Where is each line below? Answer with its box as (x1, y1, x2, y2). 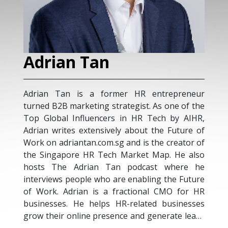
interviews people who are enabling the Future (23, 174, 205, 185)
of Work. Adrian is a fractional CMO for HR (23, 186, 205, 197)
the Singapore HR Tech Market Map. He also (23, 149, 205, 160)
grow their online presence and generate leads (23, 210, 205, 221)
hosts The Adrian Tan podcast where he (23, 161, 205, 173)
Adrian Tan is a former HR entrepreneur (23, 88, 205, 99)
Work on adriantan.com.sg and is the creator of (23, 137, 205, 148)
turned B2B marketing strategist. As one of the (23, 100, 205, 111)
